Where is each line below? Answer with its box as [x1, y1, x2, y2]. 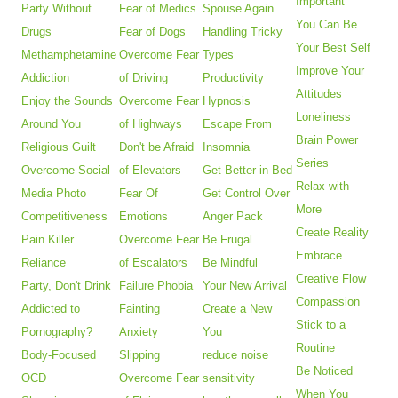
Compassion [296, 295, 361, 309]
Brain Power [296, 133, 359, 147]
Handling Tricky [203, 25, 283, 39]
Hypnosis [203, 94, 251, 108]
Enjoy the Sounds [21, 94, 114, 108]
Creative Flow [296, 272, 367, 286]
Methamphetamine [21, 48, 117, 62]
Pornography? [21, 325, 93, 339]
